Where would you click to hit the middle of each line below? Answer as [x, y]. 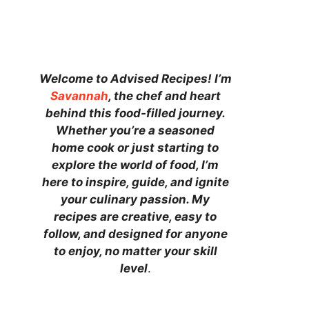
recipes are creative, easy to [135, 216]
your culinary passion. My [135, 199]
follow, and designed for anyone [135, 233]
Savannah [79, 96]
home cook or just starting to [135, 147]
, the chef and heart [164, 96]
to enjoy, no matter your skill [135, 251]
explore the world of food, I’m [135, 165]
